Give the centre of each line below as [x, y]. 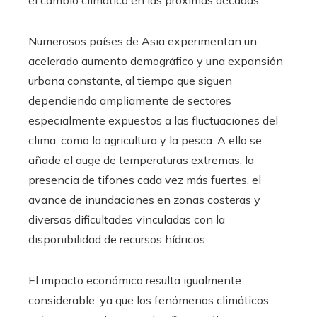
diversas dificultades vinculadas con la [127, 219]
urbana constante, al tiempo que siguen [130, 80]
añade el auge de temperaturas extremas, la [141, 160]
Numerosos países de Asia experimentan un [143, 41]
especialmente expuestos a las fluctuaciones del [153, 120]
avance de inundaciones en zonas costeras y [144, 199]
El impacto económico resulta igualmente [135, 280]
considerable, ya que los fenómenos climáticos [149, 300]
